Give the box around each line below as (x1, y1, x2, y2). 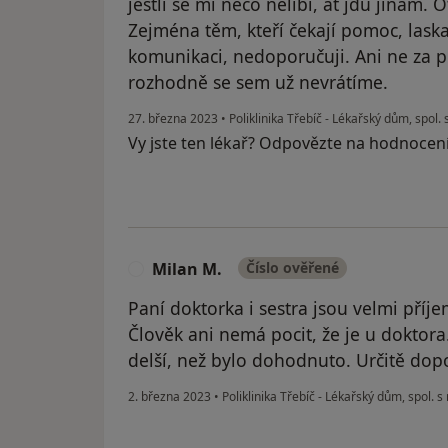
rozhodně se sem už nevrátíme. (128, 70, 388, 95)
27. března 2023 (128, 110, 218, 128)
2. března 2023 (128, 388, 211, 406)
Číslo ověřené (246, 258, 339, 278)
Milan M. (152, 258, 222, 281)
